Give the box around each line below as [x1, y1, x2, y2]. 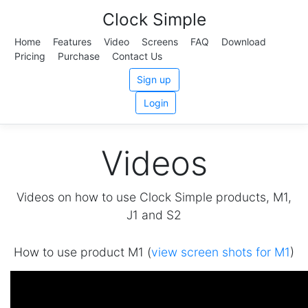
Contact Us [112, 50, 162, 62]
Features [53, 36, 91, 47]
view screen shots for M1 [151, 245, 290, 259]
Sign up [137, 74, 171, 86]
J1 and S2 [126, 208, 181, 222]
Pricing [14, 50, 45, 62]
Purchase [58, 50, 100, 62]
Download [221, 36, 266, 47]
